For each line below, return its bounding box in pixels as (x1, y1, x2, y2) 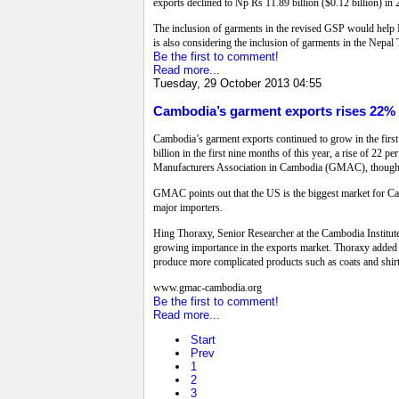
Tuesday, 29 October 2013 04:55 (153, 76, 322, 90)
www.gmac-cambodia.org (153, 281, 262, 295)
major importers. (153, 201, 223, 215)
